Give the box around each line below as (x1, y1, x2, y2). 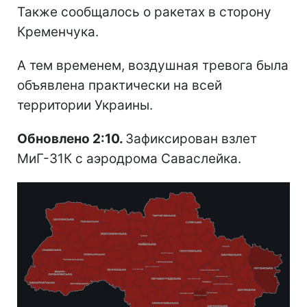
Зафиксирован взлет (125, 130, 257, 147)
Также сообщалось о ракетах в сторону (17, 3, 271, 20)
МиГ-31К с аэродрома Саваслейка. (17, 150, 241, 167)
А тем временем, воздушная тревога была (17, 57, 288, 73)
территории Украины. (17, 97, 153, 113)
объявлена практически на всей (17, 77, 222, 93)
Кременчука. (17, 23, 99, 40)
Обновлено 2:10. (17, 130, 125, 147)
